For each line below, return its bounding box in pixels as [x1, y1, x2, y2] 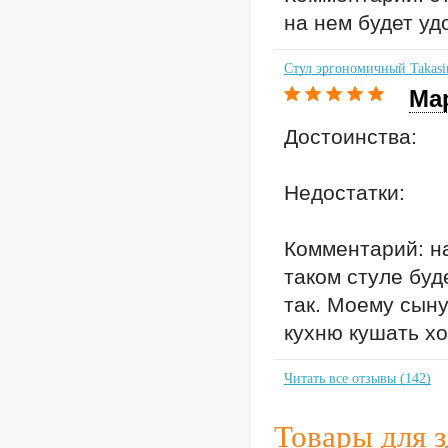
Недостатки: [284, 181, 405, 204]
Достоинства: [284, 125, 417, 148]
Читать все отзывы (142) [284, 371, 431, 386]
